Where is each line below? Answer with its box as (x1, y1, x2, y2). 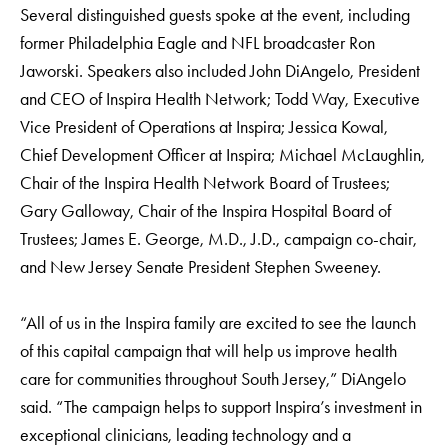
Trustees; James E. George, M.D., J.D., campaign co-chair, (20, 228, 417, 250)
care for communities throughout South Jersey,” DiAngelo (20, 368, 406, 390)
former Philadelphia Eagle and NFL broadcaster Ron (20, 32, 375, 54)
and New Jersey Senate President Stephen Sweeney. (20, 256, 385, 278)
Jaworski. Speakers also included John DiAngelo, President (20, 60, 420, 82)
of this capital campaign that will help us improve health (20, 340, 397, 362)
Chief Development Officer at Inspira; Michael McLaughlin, (20, 144, 425, 166)
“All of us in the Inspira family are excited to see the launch (20, 312, 416, 334)
